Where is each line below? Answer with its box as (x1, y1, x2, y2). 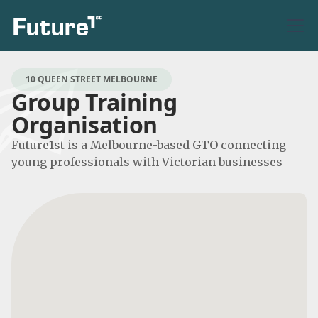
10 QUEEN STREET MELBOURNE (26, 73, 158, 85)
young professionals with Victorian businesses (11, 155, 283, 169)
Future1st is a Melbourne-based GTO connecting (11, 138, 286, 152)
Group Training (11, 87, 177, 117)
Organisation (11, 109, 158, 140)
